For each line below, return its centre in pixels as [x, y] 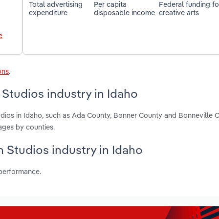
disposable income [125, 12]
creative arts [179, 12]
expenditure [48, 12]
